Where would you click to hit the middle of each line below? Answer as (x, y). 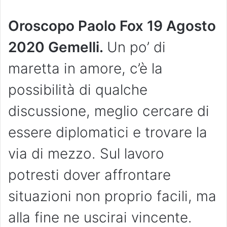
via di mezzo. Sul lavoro (86, 154)
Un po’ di (136, 47)
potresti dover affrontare (89, 175)
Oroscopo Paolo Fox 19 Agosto (112, 26)
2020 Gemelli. (58, 47)
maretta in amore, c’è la (85, 69)
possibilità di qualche (78, 90)
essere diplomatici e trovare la (108, 133)
